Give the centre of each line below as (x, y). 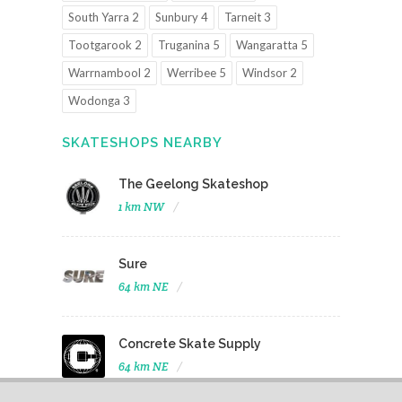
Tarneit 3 (248, 17)
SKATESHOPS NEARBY (142, 143)
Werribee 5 (197, 73)
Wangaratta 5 (272, 45)
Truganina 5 (189, 45)
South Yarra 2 (104, 17)
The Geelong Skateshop (193, 184)
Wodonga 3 (99, 100)
